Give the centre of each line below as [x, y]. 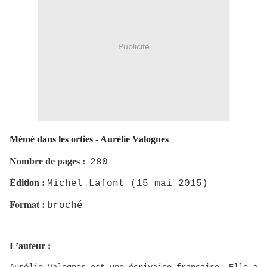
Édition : [28, 182]
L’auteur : [30, 246]
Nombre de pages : [50, 161]
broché [65, 206]
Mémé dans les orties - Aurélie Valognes [89, 139]
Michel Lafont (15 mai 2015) [128, 183]
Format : [28, 204]
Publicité [133, 46]
